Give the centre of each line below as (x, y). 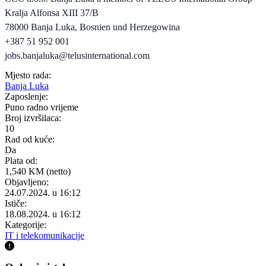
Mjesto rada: (28, 75)
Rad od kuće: (30, 139)
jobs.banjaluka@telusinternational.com (77, 55)
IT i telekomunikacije (45, 235)
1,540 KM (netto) (38, 171)
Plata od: (21, 160)
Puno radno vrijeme (42, 107)
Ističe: (16, 203)
